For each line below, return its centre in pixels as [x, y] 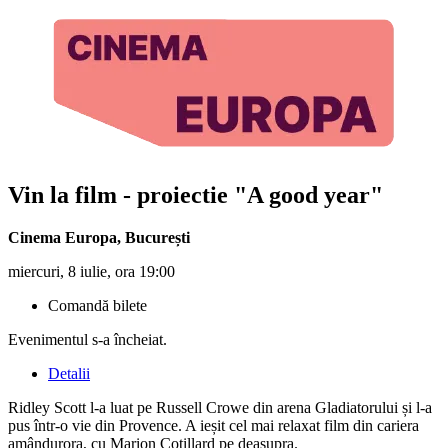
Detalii [69, 373]
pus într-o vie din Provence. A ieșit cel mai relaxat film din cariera [213, 425]
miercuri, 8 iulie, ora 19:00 [91, 271]
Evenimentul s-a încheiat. [87, 339]
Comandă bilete [97, 305]
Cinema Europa [62, 237]
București [157, 237]
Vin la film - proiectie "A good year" [195, 194]
